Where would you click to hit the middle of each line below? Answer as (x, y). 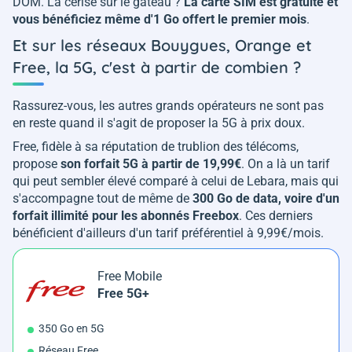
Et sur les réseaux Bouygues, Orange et (162, 46)
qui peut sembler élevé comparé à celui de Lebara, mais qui (176, 181)
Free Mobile (130, 277)
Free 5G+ (123, 294)
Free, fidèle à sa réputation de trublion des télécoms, (156, 147)
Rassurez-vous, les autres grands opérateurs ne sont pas (168, 106)
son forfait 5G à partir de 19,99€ (151, 164)
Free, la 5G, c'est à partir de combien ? (157, 68)
